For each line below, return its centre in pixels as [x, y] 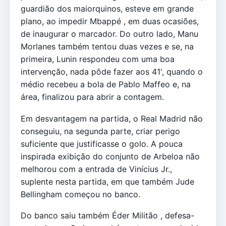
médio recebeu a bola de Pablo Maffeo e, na [106, 84]
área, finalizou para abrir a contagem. [92, 97]
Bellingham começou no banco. [80, 194]
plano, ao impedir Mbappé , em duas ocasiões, [110, 21]
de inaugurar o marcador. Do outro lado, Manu [109, 34]
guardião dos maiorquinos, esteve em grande [107, 9]
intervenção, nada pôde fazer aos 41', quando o [112, 72]
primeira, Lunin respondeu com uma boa [98, 59]
